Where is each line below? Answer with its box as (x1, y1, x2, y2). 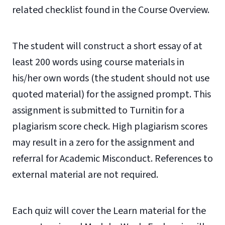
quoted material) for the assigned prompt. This (12, 87, 211, 101)
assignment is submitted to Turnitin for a (12, 103, 184, 118)
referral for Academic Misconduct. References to (12, 152, 213, 166)
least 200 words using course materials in (12, 55, 184, 69)
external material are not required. (12, 168, 158, 182)
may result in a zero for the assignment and (12, 136, 194, 150)
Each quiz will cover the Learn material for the (12, 204, 206, 218)
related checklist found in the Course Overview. (12, 3, 209, 17)
